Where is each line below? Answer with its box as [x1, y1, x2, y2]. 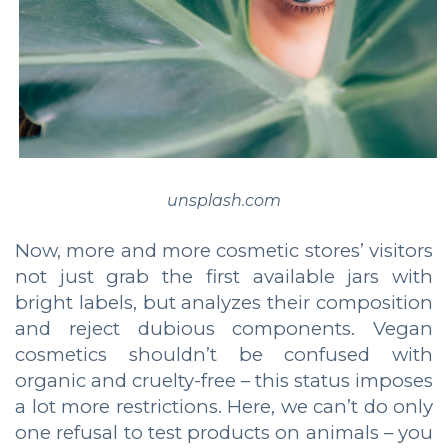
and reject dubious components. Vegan [15, 316, 433, 340]
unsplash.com [167, 190, 281, 210]
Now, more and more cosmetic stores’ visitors [15, 238, 433, 262]
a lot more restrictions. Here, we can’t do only [15, 394, 433, 418]
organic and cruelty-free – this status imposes [15, 368, 433, 392]
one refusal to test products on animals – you [15, 420, 433, 444]
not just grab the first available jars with [15, 264, 433, 288]
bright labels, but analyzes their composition [15, 290, 433, 314]
